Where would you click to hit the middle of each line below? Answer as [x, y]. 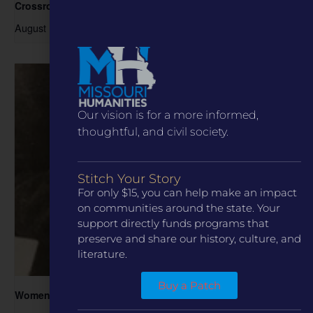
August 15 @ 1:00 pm [64, 27]
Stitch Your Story [129, 179]
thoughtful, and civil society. [154, 132]
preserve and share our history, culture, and [189, 238]
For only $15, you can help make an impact [187, 192]
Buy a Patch [189, 286]
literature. [102, 254]
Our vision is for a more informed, [168, 115]
